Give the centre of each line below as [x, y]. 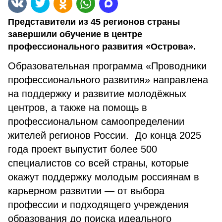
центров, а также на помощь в [78, 108]
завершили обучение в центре [75, 34]
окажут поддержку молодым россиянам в [104, 177]
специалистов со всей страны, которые [98, 163]
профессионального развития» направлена [108, 80]
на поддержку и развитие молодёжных [97, 94]
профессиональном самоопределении [96, 121]
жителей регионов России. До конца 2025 [105, 135]
